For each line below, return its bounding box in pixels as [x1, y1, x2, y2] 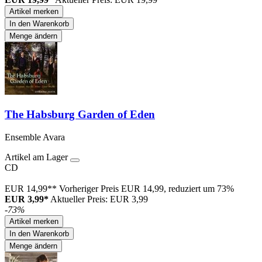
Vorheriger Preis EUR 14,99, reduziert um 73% [59, 183, 234, 194]
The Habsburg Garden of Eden [5, 108, 155, 120]
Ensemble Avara [5, 132, 65, 142]
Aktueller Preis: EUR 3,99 [50, 194, 148, 204]
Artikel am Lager [5, 151, 70, 162]
